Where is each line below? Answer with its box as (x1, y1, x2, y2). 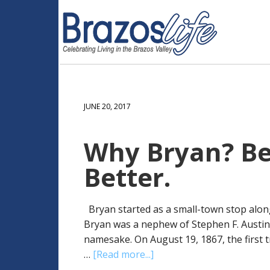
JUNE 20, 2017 (84, 101, 131, 111)
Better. (84, 160, 171, 194)
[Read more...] (93, 248, 154, 261)
